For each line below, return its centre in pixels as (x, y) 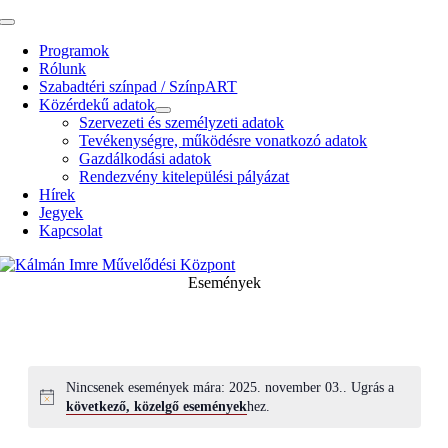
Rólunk (63, 68)
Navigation (37, 43)
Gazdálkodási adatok (145, 158)
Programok (74, 50)
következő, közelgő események (156, 406)
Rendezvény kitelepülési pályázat (184, 176)
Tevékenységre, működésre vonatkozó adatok (223, 140)
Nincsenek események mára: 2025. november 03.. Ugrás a (229, 387)
